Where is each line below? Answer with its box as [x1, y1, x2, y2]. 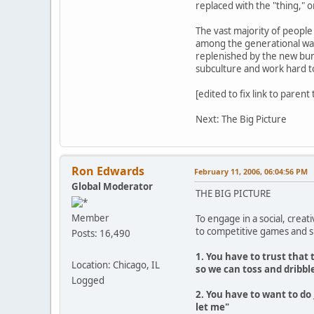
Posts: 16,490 [71, 227, 130, 240]
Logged [71, 274, 104, 287]
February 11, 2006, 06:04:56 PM [194, 166, 308, 177]
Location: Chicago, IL [71, 259, 160, 272]
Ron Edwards [71, 163, 144, 179]
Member [71, 212, 109, 225]
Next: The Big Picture [196, 113, 287, 126]
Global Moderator [71, 180, 153, 193]
